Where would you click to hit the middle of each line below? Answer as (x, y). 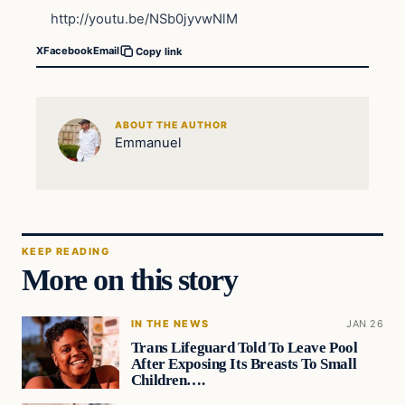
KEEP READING (66, 251)
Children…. (168, 380)
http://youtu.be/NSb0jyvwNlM (144, 19)
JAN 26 (365, 323)
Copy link (159, 51)
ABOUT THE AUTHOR (171, 126)
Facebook (68, 51)
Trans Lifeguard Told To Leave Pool (244, 347)
